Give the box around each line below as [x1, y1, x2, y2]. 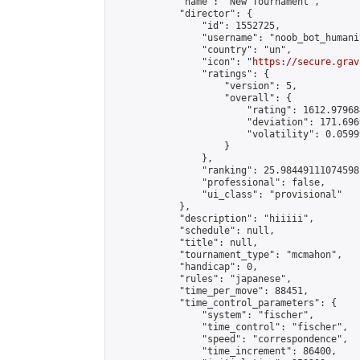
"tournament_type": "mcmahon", [112, 249, 342, 260]
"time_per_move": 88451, [112, 285, 309, 297]
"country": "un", [112, 44, 292, 55]
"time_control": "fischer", [112, 321, 348, 333]
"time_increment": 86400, [112, 346, 337, 357]
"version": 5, [112, 80, 297, 92]
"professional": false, [112, 177, 325, 188]
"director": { [112, 8, 252, 19]
